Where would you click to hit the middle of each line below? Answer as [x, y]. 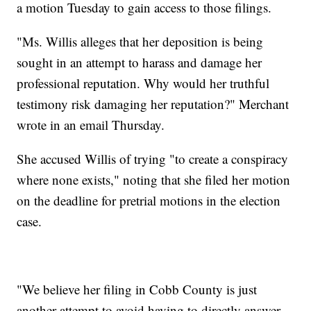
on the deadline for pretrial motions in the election [149, 201]
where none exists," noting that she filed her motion [154, 180]
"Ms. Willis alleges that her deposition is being [140, 42]
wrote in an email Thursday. [91, 125]
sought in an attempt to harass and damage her [140, 62]
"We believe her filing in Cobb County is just [137, 289]
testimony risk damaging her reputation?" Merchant [153, 104]
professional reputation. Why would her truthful [143, 83]
